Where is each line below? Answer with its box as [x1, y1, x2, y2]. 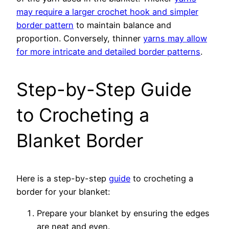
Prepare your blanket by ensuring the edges [37, 208, 210, 219]
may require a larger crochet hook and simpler [16, 6, 198, 17]
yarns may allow [143, 33, 207, 43]
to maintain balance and [74, 19, 171, 30]
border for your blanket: [16, 186, 110, 197]
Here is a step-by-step [16, 173, 109, 184]
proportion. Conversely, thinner [16, 33, 143, 43]
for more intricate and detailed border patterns [16, 46, 200, 57]
